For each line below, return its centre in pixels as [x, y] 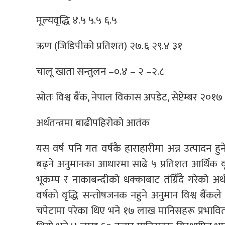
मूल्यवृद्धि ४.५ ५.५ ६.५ [77, 21]
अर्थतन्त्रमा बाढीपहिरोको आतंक [93, 123]
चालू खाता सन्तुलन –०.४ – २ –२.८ [100, 72]
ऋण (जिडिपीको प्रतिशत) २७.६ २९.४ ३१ [109, 46]
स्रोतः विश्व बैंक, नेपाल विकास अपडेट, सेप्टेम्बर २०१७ [129, 97]
